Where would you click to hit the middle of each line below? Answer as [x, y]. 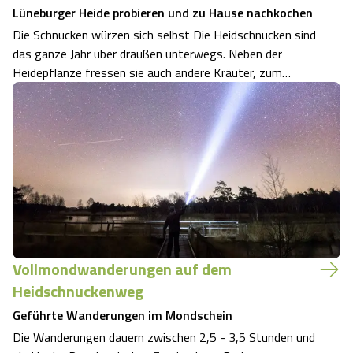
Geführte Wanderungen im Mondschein [123, 316]
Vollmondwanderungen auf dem [122, 269]
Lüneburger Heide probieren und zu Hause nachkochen [163, 13]
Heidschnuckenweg [78, 292]
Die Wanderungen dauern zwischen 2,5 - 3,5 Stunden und [164, 338]
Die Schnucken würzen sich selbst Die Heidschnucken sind [164, 35]
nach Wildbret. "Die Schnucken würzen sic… [125, 130]
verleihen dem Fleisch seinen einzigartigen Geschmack [154, 111]
